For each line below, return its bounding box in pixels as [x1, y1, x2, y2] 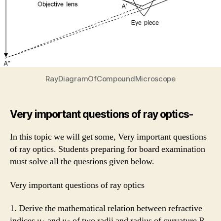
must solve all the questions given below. [10, 156, 154, 168]
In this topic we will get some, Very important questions [10, 131, 207, 143]
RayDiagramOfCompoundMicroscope [45, 74, 176, 84]
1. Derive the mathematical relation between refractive [10, 203, 202, 215]
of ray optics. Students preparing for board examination [10, 144, 205, 155]
